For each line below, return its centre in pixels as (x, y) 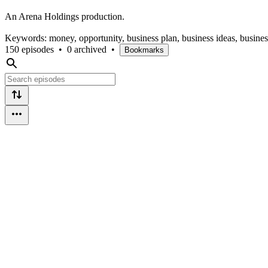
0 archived (87, 49)
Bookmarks (144, 50)
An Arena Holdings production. (65, 16)
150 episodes (29, 49)
